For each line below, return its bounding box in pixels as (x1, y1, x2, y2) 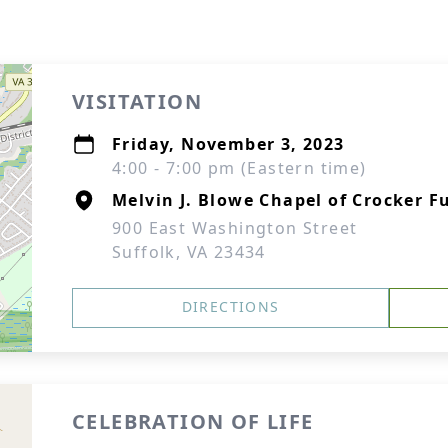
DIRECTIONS (181, 297, 280, 316)
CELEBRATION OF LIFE (72, 408, 314, 435)
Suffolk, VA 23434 (112, 241, 266, 263)
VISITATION (72, 88, 202, 115)
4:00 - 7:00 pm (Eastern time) (112, 157, 367, 179)
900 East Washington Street (112, 217, 358, 239)
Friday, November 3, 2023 (112, 133, 345, 155)
